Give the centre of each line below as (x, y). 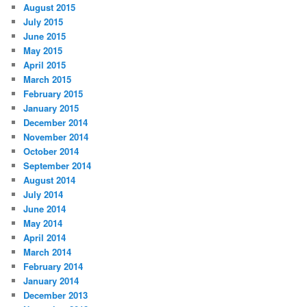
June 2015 (45, 36)
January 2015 (51, 108)
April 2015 (45, 64)
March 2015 (48, 79)
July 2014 (44, 194)
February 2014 (53, 266)
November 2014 (56, 136)
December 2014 (56, 122)
